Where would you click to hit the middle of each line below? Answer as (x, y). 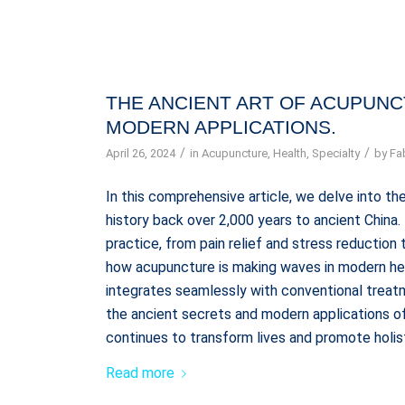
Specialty (336, 153)
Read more (141, 373)
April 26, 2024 (141, 153)
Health (290, 153)
